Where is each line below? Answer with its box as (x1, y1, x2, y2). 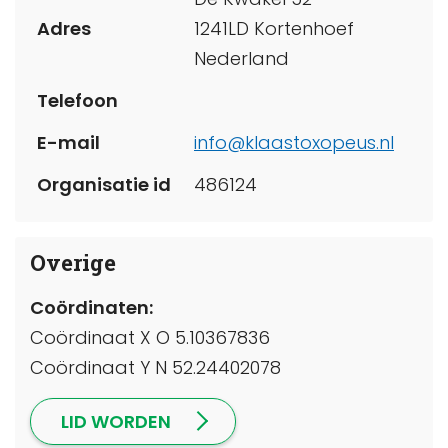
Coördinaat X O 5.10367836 (30, 324, 270, 350)
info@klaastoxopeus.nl (194, 130, 394, 156)
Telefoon (37, 88, 118, 114)
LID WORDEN (61, 408, 171, 434)
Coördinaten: (30, 294, 153, 320)
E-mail (37, 130, 100, 156)
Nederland (194, 46, 289, 72)
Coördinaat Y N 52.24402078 (30, 354, 281, 380)
